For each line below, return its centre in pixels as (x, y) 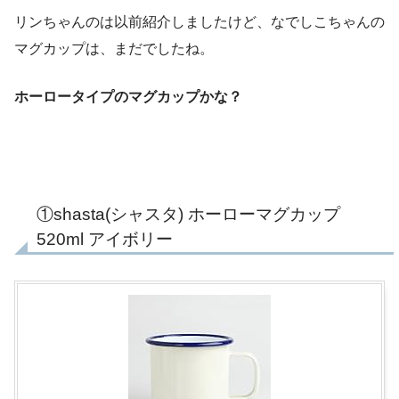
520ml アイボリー (105, 240)
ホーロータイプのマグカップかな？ (128, 96)
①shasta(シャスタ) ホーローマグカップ (188, 215)
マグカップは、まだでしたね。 (114, 48)
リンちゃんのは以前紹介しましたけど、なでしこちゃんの (199, 21)
